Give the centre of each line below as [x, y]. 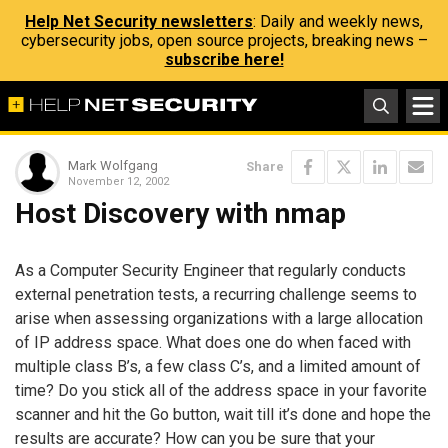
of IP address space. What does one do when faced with [213, 342]
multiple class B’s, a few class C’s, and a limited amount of [218, 366]
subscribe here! [224, 59]
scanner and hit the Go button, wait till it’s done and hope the [223, 414]
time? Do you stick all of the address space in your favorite [221, 390]
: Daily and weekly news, [338, 21]
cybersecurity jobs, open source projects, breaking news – [224, 40]
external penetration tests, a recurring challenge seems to [216, 294]
